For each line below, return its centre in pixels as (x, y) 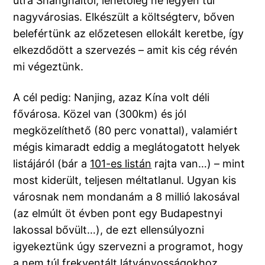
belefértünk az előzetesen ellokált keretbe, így (129, 34)
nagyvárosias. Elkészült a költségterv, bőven (124, 17)
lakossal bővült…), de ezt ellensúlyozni (109, 230)
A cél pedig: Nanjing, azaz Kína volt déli (112, 98)
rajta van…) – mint (198, 164)
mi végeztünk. (49, 67)
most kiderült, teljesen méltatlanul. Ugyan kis (125, 180)
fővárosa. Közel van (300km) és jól (100, 114)
